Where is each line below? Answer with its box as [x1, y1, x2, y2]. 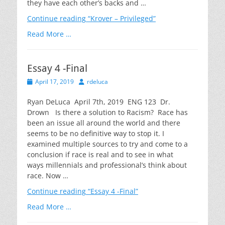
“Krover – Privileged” [86, 14, 156, 23]
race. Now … [27, 171, 68, 180]
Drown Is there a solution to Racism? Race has [27, 107, 188, 117]
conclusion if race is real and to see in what [27, 150, 173, 159]
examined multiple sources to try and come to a [27, 139, 188, 149]
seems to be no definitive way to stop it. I [27, 129, 164, 138]
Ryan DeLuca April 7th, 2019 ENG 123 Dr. [27, 97, 170, 106]
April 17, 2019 [35, 77, 74, 86]
